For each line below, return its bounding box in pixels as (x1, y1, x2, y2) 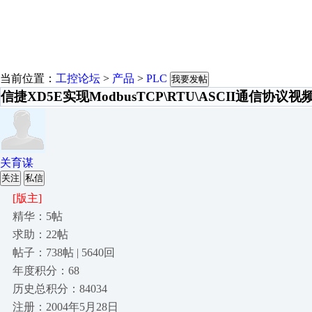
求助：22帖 (13, 228, 68, 240)
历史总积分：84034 (13, 283, 107, 295)
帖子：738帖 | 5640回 (13, 247, 115, 258)
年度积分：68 (13, 265, 79, 276)
